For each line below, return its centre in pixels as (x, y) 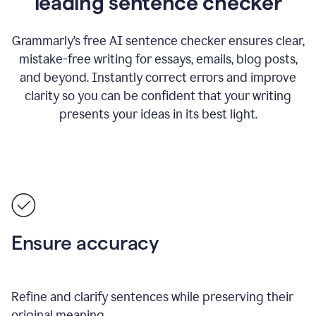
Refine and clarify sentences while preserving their (152, 297)
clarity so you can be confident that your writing (158, 96)
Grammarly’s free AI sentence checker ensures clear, (158, 41)
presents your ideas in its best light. (158, 114)
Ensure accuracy (85, 243)
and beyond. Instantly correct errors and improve (158, 78)
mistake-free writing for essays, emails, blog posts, (158, 59)
